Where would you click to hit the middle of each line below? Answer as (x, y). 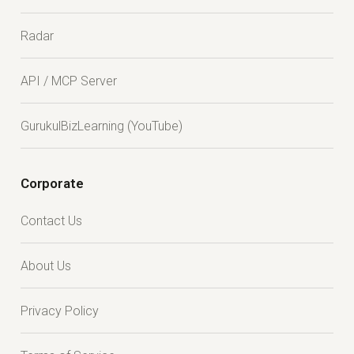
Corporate (52, 184)
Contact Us (51, 221)
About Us (46, 266)
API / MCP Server (69, 81)
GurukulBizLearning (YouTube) (102, 126)
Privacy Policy (60, 311)
